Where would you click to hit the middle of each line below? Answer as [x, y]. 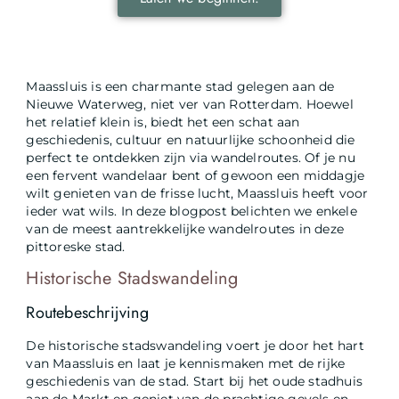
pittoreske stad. [76, 246]
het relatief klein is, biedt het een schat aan [163, 122]
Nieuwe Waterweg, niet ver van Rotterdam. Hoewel [190, 104]
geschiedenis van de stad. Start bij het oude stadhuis [195, 382]
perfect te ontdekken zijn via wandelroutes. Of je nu [191, 157]
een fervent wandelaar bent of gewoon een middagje [195, 175]
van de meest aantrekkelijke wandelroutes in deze [185, 228]
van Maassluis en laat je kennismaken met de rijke [186, 364]
